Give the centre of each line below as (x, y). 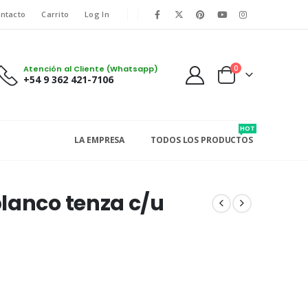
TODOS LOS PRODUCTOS (202, 140)
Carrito (55, 14)
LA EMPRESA (100, 140)
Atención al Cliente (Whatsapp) (90, 69)
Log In (97, 14)
